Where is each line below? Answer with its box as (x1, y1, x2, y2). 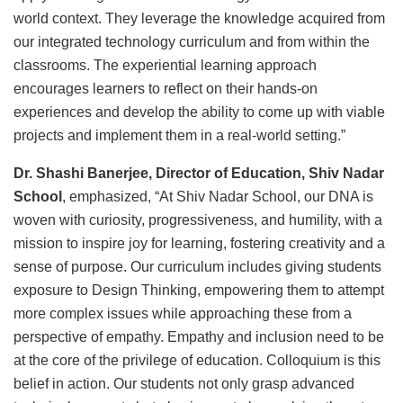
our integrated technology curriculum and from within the (13, 34, 370, 50)
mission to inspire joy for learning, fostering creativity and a (13, 236, 385, 252)
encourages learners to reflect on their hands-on (13, 81, 318, 97)
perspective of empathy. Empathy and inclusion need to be (13, 329, 384, 345)
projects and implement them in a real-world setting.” (13, 128, 345, 144)
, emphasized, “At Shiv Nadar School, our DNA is (62, 189, 373, 205)
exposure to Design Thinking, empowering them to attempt (13, 282, 384, 299)
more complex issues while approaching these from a (13, 306, 352, 322)
